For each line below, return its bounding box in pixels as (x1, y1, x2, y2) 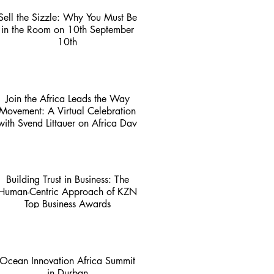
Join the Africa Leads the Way (5, 92, 130, 105)
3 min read (50, 53, 84, 62)
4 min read (50, 215, 84, 225)
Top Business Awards (24, 198, 111, 211)
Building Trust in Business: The (6, 173, 129, 187)
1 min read (50, 134, 84, 144)
